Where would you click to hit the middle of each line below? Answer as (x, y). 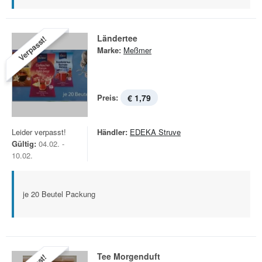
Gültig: (24, 144)
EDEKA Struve (155, 132)
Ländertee (117, 38)
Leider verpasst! (39, 132)
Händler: (112, 132)
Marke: (109, 50)
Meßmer (137, 50)
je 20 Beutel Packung (59, 194)
